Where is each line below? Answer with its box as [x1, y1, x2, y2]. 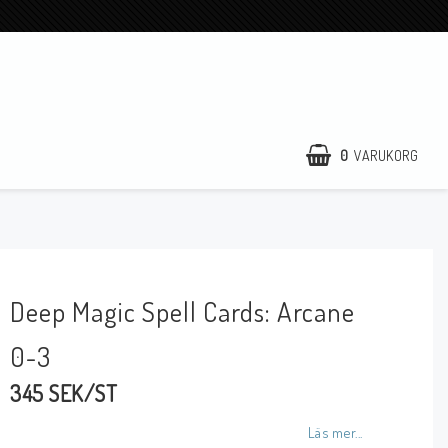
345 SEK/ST [10, 379, 118, 407]
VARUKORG [354, 146, 418, 164]
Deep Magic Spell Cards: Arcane [10, 294, 356, 328]
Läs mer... [307, 423, 363, 441]
